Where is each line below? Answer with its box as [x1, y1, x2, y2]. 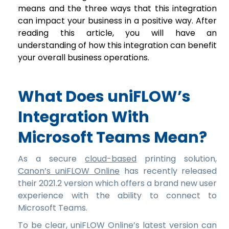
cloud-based [85, 152, 137, 165]
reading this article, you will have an [18, 27, 217, 39]
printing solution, [136, 152, 217, 165]
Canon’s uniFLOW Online [18, 165, 120, 177]
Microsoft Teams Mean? [18, 126, 211, 148]
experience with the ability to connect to [18, 189, 217, 201]
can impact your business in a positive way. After [18, 14, 217, 27]
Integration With [18, 106, 150, 128]
